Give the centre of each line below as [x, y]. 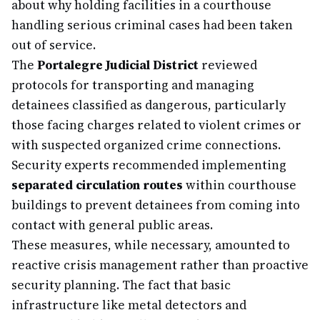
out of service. [54, 45]
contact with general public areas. [112, 225]
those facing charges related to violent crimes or [156, 125]
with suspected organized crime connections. [146, 145]
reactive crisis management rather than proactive [160, 265]
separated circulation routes [97, 185]
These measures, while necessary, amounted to [151, 245]
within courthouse [240, 185]
